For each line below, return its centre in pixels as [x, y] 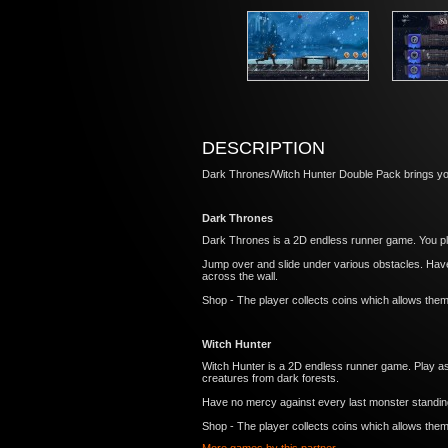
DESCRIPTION [263, 148]
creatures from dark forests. [270, 378]
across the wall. [240, 276]
